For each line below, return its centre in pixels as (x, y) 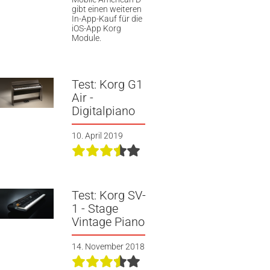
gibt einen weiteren (106, 9)
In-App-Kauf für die (107, 19)
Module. (86, 38)
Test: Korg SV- (108, 195)
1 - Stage (95, 208)
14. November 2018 (108, 246)
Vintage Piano (108, 221)
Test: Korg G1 (107, 84)
